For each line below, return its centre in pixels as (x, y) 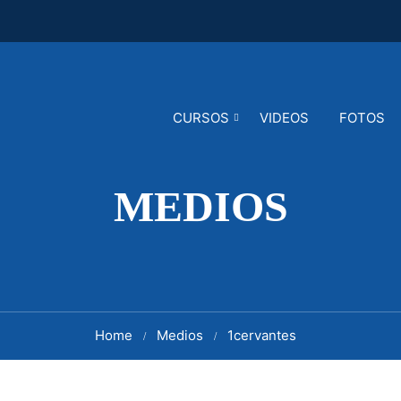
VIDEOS (284, 118)
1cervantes (261, 335)
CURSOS (201, 118)
